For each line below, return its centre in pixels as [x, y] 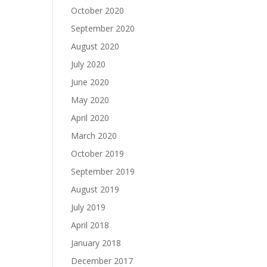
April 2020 [90, 118]
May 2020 [90, 100]
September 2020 [103, 28]
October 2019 [98, 153]
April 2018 [90, 225]
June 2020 [90, 82]
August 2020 [95, 46]
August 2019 [95, 189]
